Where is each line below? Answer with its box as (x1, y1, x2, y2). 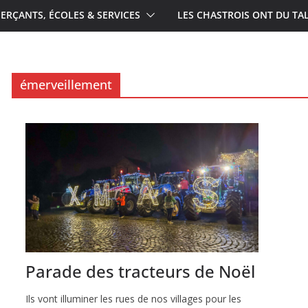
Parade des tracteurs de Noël (25, 259, 255, 283)
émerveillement (20, 76, 112, 93)
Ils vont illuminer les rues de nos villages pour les (25, 291, 241, 305)
